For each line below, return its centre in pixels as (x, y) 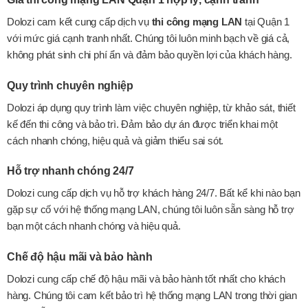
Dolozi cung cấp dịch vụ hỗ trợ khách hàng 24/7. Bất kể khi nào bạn (154, 193)
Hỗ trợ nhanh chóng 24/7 (70, 171)
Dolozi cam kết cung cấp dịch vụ (79, 22)
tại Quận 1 (266, 22)
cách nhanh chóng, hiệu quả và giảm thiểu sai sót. (115, 140)
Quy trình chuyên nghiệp (70, 85)
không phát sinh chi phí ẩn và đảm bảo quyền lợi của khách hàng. (150, 55)
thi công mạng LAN (197, 22)
